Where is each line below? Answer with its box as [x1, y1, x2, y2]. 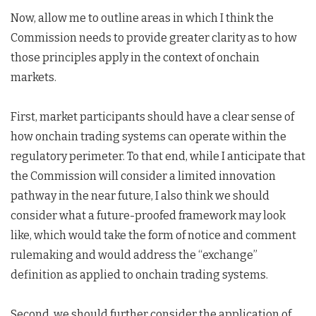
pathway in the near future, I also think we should [11, 189, 269, 202]
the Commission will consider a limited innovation [11, 169, 276, 183]
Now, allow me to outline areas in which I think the [11, 11, 274, 25]
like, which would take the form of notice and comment [11, 229, 296, 242]
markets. [11, 71, 56, 84]
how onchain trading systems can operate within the [11, 130, 286, 143]
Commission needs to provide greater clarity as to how [11, 31, 297, 44]
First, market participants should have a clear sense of [11, 110, 294, 123]
